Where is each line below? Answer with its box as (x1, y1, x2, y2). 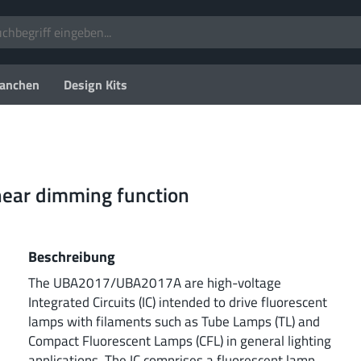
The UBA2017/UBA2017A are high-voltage (28, 272, 281, 293)
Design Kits (64, 75, 127, 94)
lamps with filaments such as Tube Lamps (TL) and (28, 310, 320, 331)
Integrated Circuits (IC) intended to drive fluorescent (28, 291, 327, 312)
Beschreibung (28, 244, 115, 268)
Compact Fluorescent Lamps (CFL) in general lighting (28, 330, 331, 351)
